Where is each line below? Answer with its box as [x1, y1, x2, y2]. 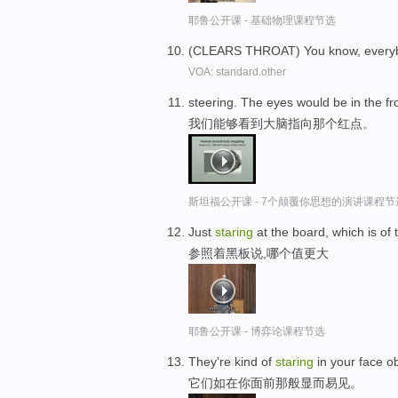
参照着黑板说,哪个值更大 [188, 245, 329, 260]
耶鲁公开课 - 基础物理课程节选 [188, 14, 336, 28]
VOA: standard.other [188, 66, 286, 79]
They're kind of [188, 354, 275, 369]
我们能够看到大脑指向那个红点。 [188, 115, 375, 131]
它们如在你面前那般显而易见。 [188, 375, 362, 390]
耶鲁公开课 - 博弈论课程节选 [188, 324, 325, 338]
